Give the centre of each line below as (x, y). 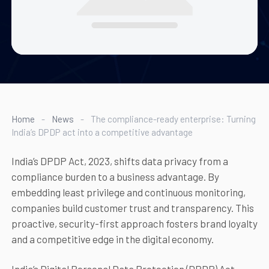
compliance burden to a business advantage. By (115, 177)
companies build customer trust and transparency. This (132, 208)
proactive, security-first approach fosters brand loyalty (134, 224)
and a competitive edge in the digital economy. (112, 239)
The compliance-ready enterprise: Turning (173, 119)
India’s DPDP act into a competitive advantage (102, 132)
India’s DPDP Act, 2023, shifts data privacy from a (119, 161)
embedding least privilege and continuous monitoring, (128, 192)
